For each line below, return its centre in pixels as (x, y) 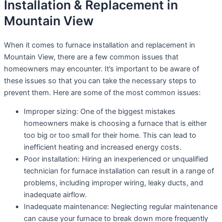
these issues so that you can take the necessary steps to (100, 81)
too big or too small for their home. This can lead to (110, 136)
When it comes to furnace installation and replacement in (100, 45)
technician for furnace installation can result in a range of (119, 171)
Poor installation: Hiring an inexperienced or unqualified (116, 159)
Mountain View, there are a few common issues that (91, 57)
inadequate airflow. (55, 195)
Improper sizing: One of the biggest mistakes (100, 112)
